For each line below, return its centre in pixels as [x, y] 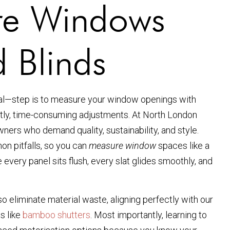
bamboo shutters [56, 215]
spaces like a [183, 146]
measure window [122, 146]
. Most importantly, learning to [149, 215]
